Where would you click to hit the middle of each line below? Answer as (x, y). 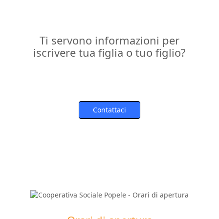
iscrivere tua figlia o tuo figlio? (109, 52)
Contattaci (109, 109)
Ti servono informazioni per (109, 40)
